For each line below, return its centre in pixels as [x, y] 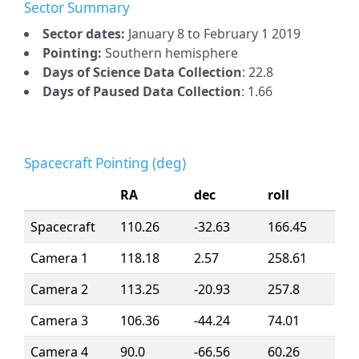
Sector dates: [85, 34]
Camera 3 [59, 321]
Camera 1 [59, 258]
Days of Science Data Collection [142, 72]
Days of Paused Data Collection [142, 91]
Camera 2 [59, 289]
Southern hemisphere [171, 53]
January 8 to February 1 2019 [214, 34]
